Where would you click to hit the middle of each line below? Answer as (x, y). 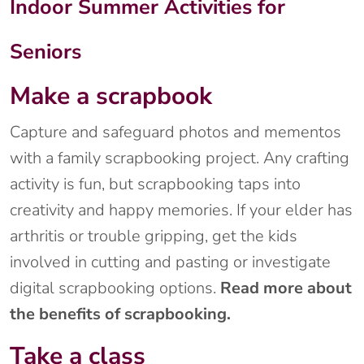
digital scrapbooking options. (115, 288)
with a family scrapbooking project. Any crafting (180, 158)
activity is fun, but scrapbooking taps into (155, 184)
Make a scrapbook (111, 97)
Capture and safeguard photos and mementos (175, 132)
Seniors (45, 52)
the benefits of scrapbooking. (120, 314)
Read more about (286, 288)
